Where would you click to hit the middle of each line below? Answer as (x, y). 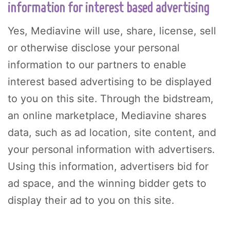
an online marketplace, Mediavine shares (107, 116)
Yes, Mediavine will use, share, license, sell (112, 31)
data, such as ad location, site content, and (112, 133)
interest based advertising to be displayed (110, 82)
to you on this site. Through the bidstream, (111, 99)
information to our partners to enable (97, 65)
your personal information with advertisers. (111, 150)
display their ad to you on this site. (91, 200)
